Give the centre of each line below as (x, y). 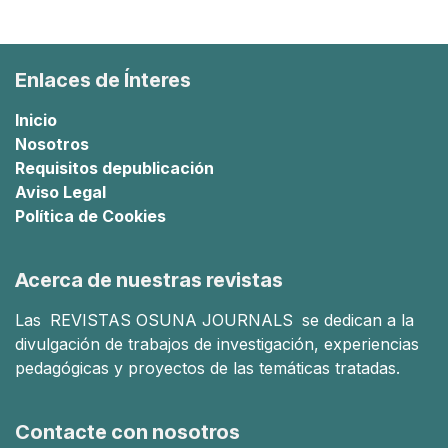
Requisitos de (68, 168)
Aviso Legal (60, 192)
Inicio (36, 120)
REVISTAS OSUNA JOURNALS (174, 320)
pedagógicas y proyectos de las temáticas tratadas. (210, 368)
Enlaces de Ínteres (103, 80)
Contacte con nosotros (127, 432)
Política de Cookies (90, 216)
